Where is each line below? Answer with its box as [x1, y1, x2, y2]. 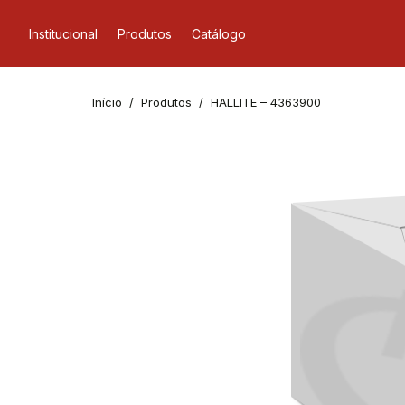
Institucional [29, 25, 98, 42]
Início [92, 95, 122, 109]
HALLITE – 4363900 [211, 95, 321, 109]
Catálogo [192, 25, 246, 42]
